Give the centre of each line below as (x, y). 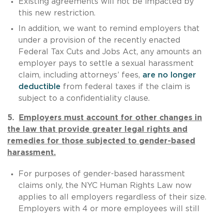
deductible (39, 86)
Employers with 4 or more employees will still (109, 209)
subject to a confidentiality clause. (84, 98)
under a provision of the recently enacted (99, 40)
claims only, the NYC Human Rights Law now (105, 185)
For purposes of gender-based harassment (101, 174)
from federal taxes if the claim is (125, 86)
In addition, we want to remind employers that (109, 28)
